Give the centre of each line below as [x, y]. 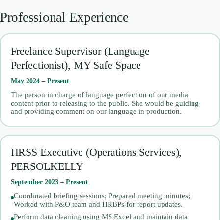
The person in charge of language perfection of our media [99, 95]
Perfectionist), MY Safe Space [76, 65]
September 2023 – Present [49, 182]
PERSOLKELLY [47, 166]
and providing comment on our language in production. [96, 112]
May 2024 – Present [40, 81]
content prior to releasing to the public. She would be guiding [105, 103]
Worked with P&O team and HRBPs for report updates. [98, 205]
